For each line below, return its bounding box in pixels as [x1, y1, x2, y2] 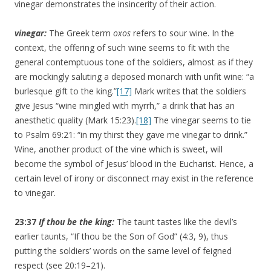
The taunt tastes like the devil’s [117, 216, 237, 228]
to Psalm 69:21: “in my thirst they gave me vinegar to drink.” [15, 129, 247, 141]
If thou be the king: [39, 216, 117, 228]
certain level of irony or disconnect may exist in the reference [15, 172, 253, 184]
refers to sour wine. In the [133, 27, 234, 39]
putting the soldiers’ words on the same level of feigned [15, 245, 232, 257]
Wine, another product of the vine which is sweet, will [15, 143, 223, 155]
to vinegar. [15, 187, 56, 199]
